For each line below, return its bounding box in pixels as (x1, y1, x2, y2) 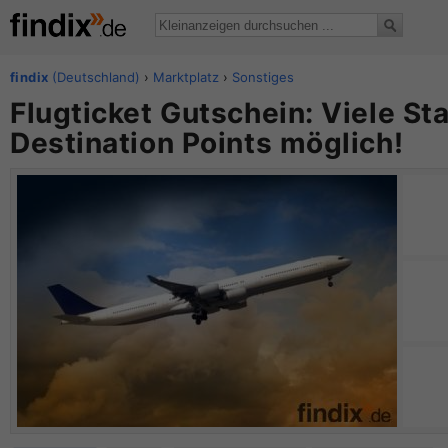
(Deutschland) (48, 69, 141, 85)
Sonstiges (232, 69, 295, 85)
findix (10, 69, 49, 85)
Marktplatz (153, 69, 220, 85)
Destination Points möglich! (10, 126, 404, 160)
